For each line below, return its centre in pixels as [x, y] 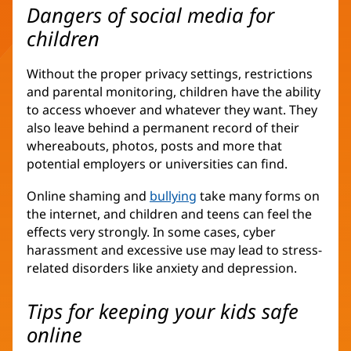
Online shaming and [88, 196]
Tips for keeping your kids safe [163, 311]
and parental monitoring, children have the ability [174, 92]
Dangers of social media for [150, 16]
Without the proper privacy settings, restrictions [170, 74]
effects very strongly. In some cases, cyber [151, 232]
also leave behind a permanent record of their [163, 128]
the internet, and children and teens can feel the [169, 214]
